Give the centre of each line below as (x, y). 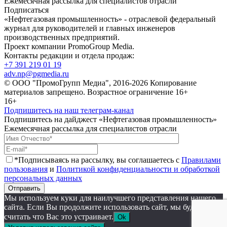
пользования (26, 169)
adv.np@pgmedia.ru (36, 74)
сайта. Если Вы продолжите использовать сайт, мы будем (103, 207)
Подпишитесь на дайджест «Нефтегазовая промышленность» (110, 120)
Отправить (24, 188)
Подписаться (26, 10)
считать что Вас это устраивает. (59, 217)
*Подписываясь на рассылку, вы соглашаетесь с (98, 160)
